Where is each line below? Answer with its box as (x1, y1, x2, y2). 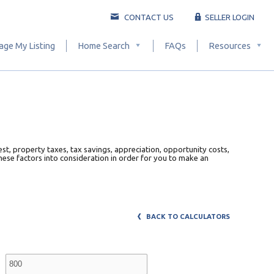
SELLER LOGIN (203, 13, 254, 21)
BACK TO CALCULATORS (144, 213, 230, 220)
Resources (209, 40, 251, 51)
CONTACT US (122, 13, 174, 21)
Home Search (78, 40, 130, 51)
